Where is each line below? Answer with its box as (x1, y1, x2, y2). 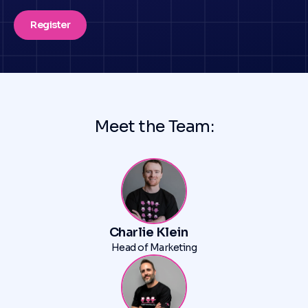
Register (30, 19, 71, 31)
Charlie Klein (109, 225, 188, 240)
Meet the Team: (93, 116, 214, 137)
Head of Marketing (111, 241, 197, 254)
